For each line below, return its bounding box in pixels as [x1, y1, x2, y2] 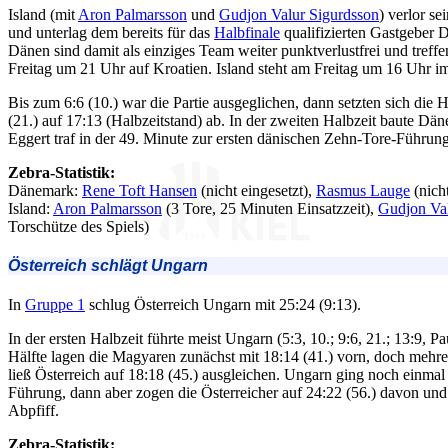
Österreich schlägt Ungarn [8, 256, 208, 274]
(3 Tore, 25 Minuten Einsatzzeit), [162, 199, 378, 217]
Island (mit [8, 5, 78, 23]
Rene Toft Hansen [82, 181, 197, 199]
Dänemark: [8, 181, 82, 199]
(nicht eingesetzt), [197, 181, 316, 199]
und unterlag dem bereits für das [8, 23, 214, 41]
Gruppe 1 [25, 296, 85, 314]
